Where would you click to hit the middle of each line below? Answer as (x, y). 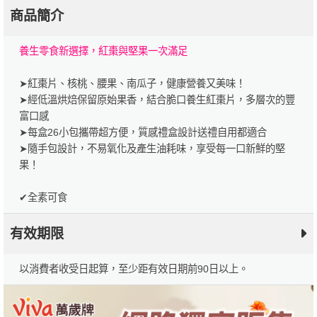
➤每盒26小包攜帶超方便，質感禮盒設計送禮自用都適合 (143, 133)
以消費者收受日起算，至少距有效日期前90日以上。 (133, 269)
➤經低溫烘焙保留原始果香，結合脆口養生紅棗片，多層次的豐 (157, 100)
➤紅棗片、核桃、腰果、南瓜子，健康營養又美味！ (132, 84)
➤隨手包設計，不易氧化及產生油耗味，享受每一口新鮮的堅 (152, 149)
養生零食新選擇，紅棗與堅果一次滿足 (103, 51)
